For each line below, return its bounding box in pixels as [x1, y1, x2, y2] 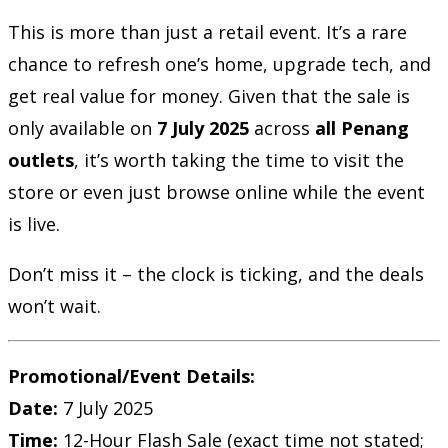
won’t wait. [8, 294, 101, 318]
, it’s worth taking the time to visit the [74, 148, 404, 172]
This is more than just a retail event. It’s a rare [8, 20, 407, 44]
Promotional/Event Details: [8, 364, 255, 388]
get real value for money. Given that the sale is [8, 84, 410, 108]
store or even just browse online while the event [8, 180, 425, 204]
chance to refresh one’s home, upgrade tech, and [8, 52, 431, 76]
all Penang [315, 116, 409, 140]
